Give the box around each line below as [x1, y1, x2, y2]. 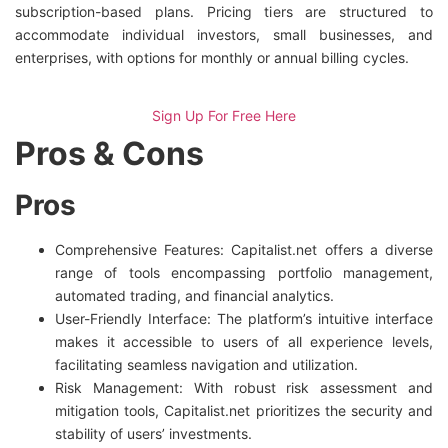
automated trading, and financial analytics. [55, 286, 334, 304]
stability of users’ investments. [55, 424, 252, 442]
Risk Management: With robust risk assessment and [55, 378, 433, 396]
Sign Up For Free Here [152, 106, 296, 124]
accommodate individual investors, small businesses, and [15, 26, 433, 44]
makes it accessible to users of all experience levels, [55, 332, 433, 350]
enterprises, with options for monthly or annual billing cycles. [15, 49, 409, 67]
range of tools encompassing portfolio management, [55, 263, 433, 281]
